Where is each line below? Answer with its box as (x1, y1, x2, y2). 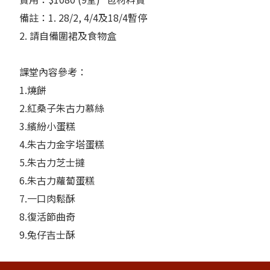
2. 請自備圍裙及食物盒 (19, 28, 116, 43)
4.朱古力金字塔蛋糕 (19, 136, 104, 151)
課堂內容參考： (19, 64, 87, 79)
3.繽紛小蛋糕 (19, 118, 75, 133)
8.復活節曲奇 (19, 209, 75, 224)
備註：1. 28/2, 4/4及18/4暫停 (19, 10, 147, 25)
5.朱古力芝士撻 (19, 154, 85, 169)
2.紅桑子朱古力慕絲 (19, 100, 104, 115)
